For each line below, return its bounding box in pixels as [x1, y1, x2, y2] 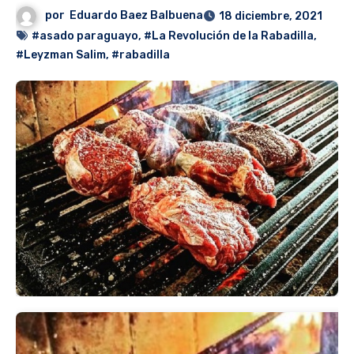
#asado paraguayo [32, 29, 138, 43]
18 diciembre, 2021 [219, 9, 323, 24]
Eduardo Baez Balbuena [70, 9, 204, 23]
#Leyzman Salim [16, 48, 106, 62]
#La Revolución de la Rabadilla [144, 29, 314, 43]
